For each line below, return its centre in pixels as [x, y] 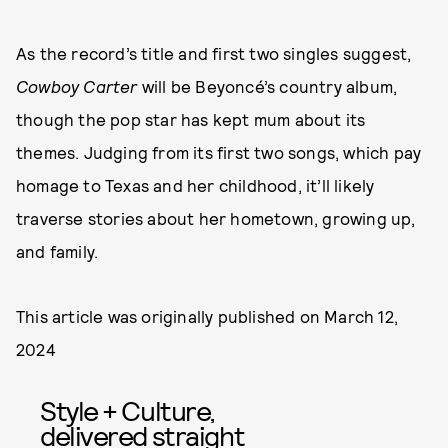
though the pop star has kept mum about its [191, 119]
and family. [57, 251]
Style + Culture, [127, 410]
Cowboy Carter [77, 86]
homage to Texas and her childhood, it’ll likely [195, 185]
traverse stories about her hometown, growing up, [216, 218]
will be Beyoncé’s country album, [267, 86]
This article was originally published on [170, 316]
